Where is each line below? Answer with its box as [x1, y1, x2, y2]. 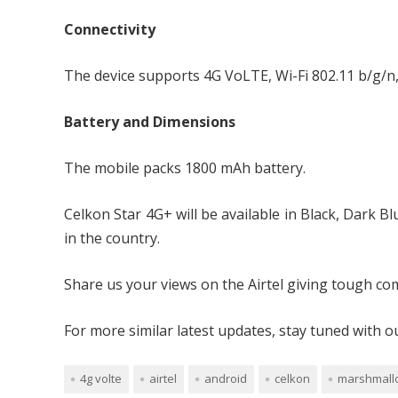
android [204, 370, 247, 386]
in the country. [64, 228, 160, 248]
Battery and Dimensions [64, 112, 235, 131]
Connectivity [64, 20, 155, 39]
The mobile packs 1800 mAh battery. [64, 158, 306, 178]
